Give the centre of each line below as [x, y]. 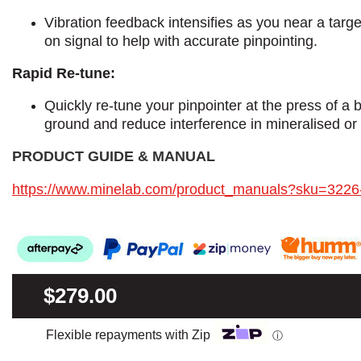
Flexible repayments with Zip [128, 334]
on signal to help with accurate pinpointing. [181, 41]
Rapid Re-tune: [64, 73]
